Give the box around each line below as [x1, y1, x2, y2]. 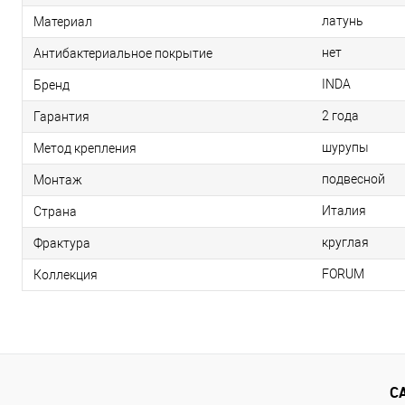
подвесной [322, 172, 385, 186]
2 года [322, 108, 359, 123]
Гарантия [33, 108, 89, 124]
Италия [322, 203, 366, 218]
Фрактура [33, 235, 90, 250]
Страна [33, 203, 77, 219]
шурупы [322, 140, 369, 155]
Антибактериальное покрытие [33, 45, 212, 61]
